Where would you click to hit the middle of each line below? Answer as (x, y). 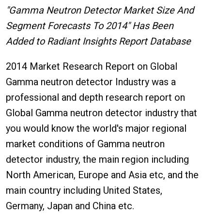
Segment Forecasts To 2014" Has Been (90, 26)
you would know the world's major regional (96, 128)
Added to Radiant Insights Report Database (98, 41)
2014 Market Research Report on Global (92, 66)
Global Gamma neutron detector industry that (101, 113)
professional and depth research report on (95, 97)
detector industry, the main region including (97, 159)
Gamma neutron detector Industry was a (91, 82)
